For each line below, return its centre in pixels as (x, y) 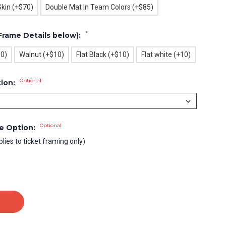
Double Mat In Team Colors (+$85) (99, 7)
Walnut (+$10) (41, 54)
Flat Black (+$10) (102, 54)
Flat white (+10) (166, 54)
